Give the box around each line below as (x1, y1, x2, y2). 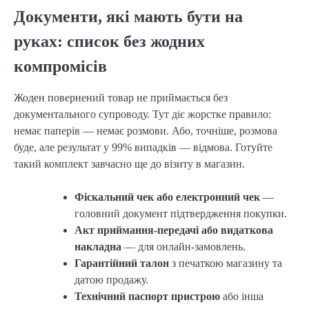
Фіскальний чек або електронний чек (74, 190, 260, 203)
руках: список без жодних (14, 32, 205, 50)
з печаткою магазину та (169, 257, 282, 269)
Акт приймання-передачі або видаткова (74, 223, 273, 236)
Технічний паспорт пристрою (74, 290, 220, 302)
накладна (74, 240, 121, 252)
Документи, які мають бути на (14, 7, 243, 26)
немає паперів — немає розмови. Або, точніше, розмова (14, 124, 277, 137)
